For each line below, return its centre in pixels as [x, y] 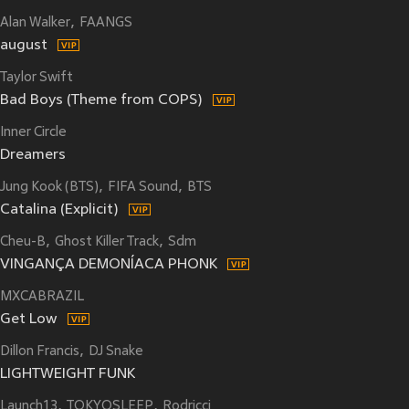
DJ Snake [116, 352]
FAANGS [106, 23]
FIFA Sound [143, 188]
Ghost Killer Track [107, 242]
